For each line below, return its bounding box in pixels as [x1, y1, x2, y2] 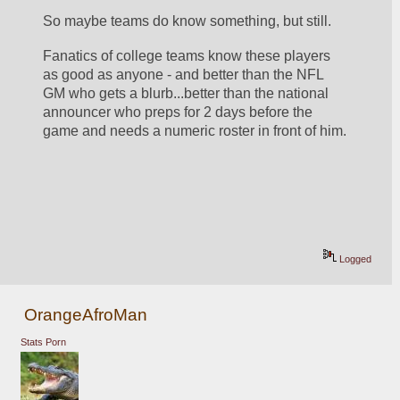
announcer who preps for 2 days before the [43, 104, 313, 121]
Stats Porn [20, 337, 66, 348]
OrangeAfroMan [24, 304, 148, 324]
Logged [337, 254, 372, 265]
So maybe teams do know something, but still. [43, 12, 339, 29]
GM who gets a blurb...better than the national [43, 86, 329, 102]
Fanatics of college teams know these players [43, 48, 331, 64]
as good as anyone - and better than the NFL [43, 67, 324, 83]
